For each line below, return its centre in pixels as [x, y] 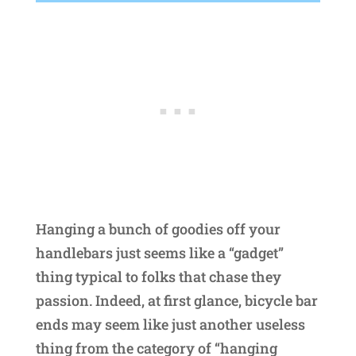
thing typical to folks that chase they [158, 277]
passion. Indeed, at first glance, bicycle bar [176, 301]
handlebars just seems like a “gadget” [159, 253]
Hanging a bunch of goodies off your [158, 229]
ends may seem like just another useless [170, 325]
